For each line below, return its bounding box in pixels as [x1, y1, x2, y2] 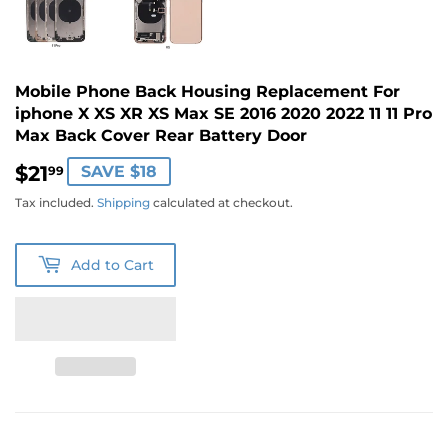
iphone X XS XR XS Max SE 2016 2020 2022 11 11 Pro [15, 104, 432, 124]
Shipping [97, 195, 150, 211]
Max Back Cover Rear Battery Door [15, 126, 307, 146]
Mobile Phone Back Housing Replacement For [15, 82, 400, 102]
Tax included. [15, 195, 97, 211]
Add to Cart [71, 255, 154, 274]
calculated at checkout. [150, 195, 293, 211]
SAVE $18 [81, 162, 157, 182]
